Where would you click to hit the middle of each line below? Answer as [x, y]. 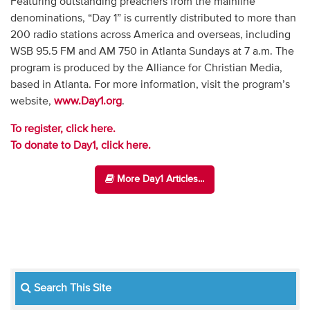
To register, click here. [63, 129]
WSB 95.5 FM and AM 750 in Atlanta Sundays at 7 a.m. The [152, 52]
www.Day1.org [88, 101]
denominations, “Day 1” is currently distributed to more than [153, 18]
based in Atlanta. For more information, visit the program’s [150, 85]
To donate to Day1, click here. [80, 146]
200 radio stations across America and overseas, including [150, 35]
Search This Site [71, 288]
